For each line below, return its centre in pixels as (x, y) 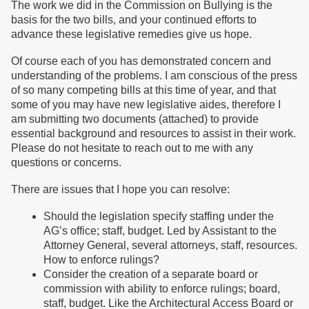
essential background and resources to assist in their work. (153, 133)
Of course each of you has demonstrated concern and (141, 61)
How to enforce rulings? (103, 260)
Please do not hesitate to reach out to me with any (132, 148)
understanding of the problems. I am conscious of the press (154, 76)
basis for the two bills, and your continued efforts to (134, 20)
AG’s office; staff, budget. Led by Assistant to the (160, 231)
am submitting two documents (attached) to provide (135, 119)
